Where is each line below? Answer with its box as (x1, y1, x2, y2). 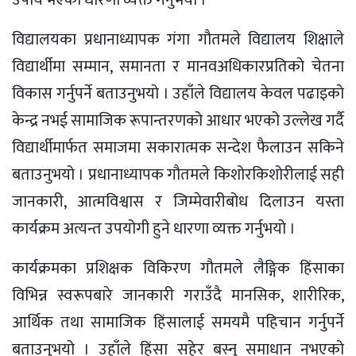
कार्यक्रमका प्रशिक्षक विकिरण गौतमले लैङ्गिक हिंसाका (12, 254, 344, 282)
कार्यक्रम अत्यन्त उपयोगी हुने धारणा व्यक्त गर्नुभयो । (12, 215, 296, 242)
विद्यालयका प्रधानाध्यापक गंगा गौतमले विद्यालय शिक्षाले (12, 25, 344, 53)
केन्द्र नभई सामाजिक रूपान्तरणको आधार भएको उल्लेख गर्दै (12, 106, 344, 134)
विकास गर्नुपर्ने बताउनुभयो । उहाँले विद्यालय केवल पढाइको (12, 79, 344, 107)
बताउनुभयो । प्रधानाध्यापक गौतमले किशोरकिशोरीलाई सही (12, 161, 344, 188)
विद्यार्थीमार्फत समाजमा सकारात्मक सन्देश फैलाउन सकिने (12, 133, 344, 161)
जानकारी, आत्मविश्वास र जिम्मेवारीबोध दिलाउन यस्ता (12, 188, 344, 215)
